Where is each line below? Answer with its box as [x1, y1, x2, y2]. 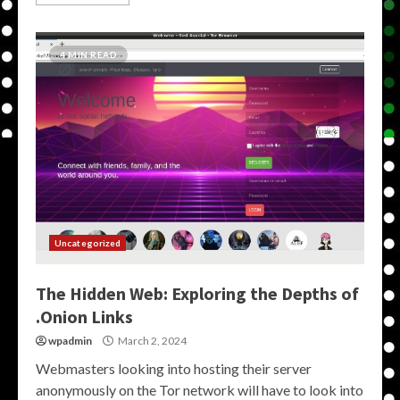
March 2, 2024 [116, 334, 187, 347]
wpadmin [48, 334, 92, 347]
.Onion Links [36, 305, 133, 328]
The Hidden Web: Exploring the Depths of [36, 282, 359, 304]
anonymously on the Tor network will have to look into [36, 381, 363, 398]
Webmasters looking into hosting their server [36, 360, 312, 377]
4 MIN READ [60, 49, 117, 60]
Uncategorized [54, 237, 121, 248]
